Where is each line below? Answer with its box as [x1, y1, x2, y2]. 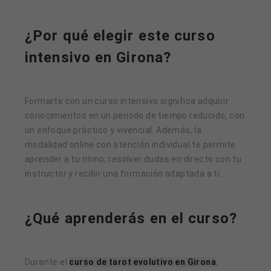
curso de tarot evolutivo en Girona [69, 256, 217, 267]
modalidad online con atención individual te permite [25, 139, 236, 149]
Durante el [25, 256, 70, 267]
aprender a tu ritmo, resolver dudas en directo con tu [25, 154, 242, 164]
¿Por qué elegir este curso [25, 27, 215, 44]
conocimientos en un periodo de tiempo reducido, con [25, 110, 245, 120]
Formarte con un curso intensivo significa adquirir [25, 96, 229, 106]
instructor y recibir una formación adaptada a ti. [25, 168, 222, 178]
